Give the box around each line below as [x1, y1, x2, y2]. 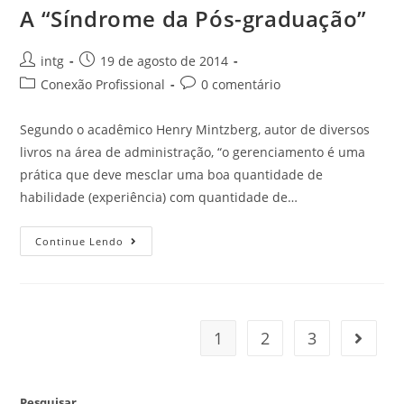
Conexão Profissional [41, 76, 166, 93]
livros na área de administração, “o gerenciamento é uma [20, 143, 366, 161]
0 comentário [201, 76, 281, 93]
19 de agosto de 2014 [100, 52, 229, 69]
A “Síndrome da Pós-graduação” [20, 4, 367, 33]
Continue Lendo [35, 234, 124, 248]
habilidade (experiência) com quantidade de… [20, 188, 298, 206]
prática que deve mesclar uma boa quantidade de [20, 166, 324, 183]
